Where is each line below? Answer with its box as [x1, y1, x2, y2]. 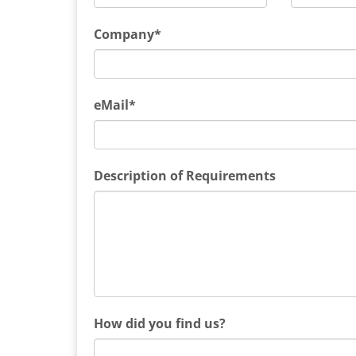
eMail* [94, 96, 136, 114]
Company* [94, 25, 161, 43]
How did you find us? [94, 315, 226, 332]
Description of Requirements [94, 167, 276, 184]
